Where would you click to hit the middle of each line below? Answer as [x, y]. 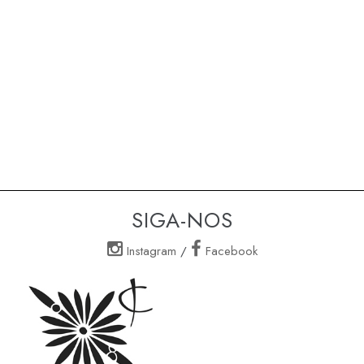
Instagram [149, 251]
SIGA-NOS [182, 220]
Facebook [229, 251]
